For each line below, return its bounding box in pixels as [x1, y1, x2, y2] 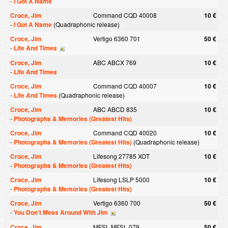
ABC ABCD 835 [93, 105, 137, 113]
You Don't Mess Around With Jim [14, 208, 108, 217]
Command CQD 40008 [93, 11, 157, 19]
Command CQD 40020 [93, 128, 157, 137]
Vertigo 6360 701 [93, 34, 140, 43]
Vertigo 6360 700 [93, 198, 140, 207]
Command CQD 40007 [93, 81, 157, 90]
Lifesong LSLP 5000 [93, 175, 150, 184]
